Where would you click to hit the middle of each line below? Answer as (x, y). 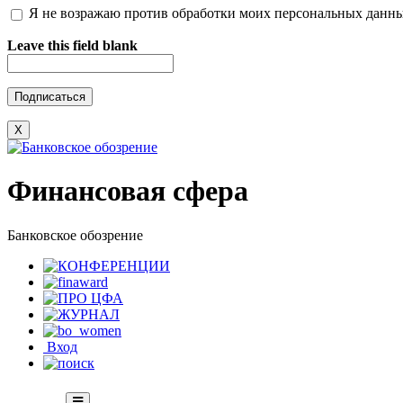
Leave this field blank (72, 46)
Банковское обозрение (75, 235)
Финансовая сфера (128, 191)
